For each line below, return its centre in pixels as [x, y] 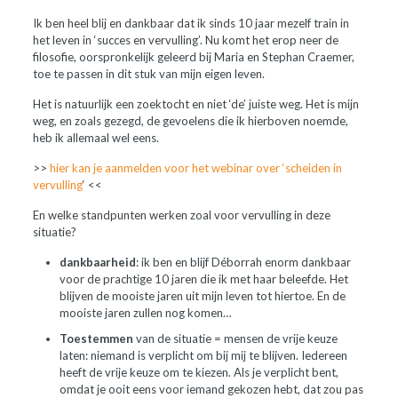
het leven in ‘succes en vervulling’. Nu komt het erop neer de [185, 40]
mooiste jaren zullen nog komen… [145, 313]
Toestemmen [96, 338]
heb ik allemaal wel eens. [96, 138]
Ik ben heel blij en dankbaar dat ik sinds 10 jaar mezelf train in [191, 23]
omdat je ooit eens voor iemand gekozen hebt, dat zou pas [211, 389]
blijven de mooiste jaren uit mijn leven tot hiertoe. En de [202, 296]
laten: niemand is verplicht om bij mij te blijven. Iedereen [203, 355]
